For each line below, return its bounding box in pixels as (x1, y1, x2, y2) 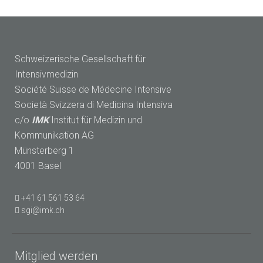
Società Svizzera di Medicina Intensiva (15, 99, 173, 111)
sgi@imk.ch (21, 205, 65, 215)
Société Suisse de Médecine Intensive (15, 84, 174, 96)
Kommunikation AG (15, 130, 94, 141)
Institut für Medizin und (49, 114, 142, 126)
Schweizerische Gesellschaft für (15, 53, 146, 65)
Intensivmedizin (15, 69, 78, 80)
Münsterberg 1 (15, 145, 74, 157)
